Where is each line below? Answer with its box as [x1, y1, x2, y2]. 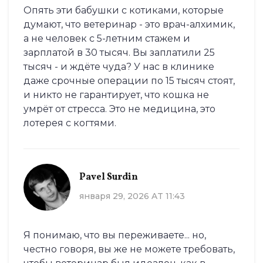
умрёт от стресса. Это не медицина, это [23, 103, 215, 115]
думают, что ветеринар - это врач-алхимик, [23, 19, 235, 31]
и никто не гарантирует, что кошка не [23, 89, 209, 101]
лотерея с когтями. [23, 117, 116, 129]
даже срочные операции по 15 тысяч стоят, [23, 75, 235, 87]
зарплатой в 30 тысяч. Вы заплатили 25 [23, 47, 215, 59]
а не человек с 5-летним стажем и [23, 33, 190, 45]
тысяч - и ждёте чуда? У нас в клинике [23, 61, 214, 73]
